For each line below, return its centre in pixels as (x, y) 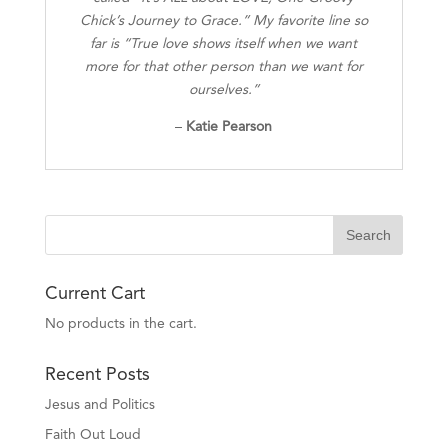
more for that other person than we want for (223, 67)
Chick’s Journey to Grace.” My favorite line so (223, 21)
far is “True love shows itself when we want (224, 44)
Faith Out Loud (92, 435)
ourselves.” (223, 90)
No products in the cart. (120, 324)
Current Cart (94, 294)
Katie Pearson (229, 127)
